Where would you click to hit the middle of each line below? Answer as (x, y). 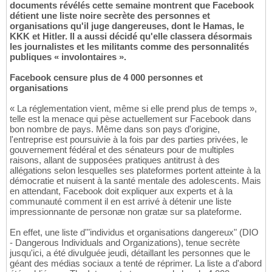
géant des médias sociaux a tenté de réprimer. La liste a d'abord (136, 263)
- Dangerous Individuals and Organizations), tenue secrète (125, 243)
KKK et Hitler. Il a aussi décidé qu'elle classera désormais (131, 36)
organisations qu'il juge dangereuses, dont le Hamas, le (127, 26)
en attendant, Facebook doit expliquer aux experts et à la (121, 191)
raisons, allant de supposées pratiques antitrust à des (115, 160)
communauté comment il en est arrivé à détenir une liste (121, 202)
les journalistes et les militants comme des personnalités (129, 47)
